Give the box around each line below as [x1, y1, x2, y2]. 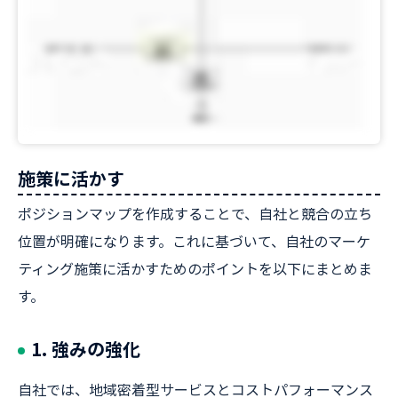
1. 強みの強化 [31, 336, 140, 362]
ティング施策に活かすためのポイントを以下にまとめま [18, 258, 372, 279]
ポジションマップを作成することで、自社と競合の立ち [18, 203, 372, 224]
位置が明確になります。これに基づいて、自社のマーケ [18, 230, 370, 251]
